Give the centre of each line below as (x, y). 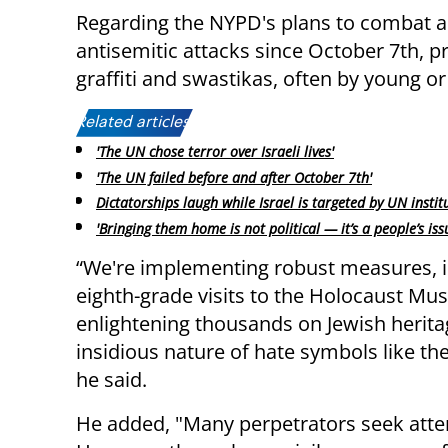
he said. (111, 380)
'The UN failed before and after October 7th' (234, 177)
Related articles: (134, 122)
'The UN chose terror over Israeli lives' (215, 151)
